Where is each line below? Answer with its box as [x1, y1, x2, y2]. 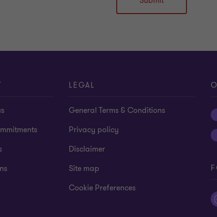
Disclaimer [69, 144, 106, 155]
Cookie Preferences [69, 183, 136, 194]
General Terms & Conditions [69, 105, 166, 116]
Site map [69, 163, 100, 174]
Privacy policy [69, 124, 119, 136]
